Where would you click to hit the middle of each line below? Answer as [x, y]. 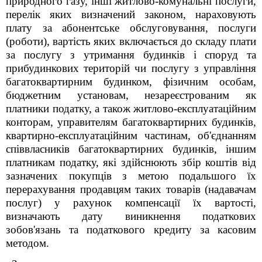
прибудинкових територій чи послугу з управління [131, 68]
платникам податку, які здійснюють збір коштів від [131, 162]
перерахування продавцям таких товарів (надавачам [131, 189]
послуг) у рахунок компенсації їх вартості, [131, 203]
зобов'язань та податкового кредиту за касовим [131, 230]
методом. [27, 243]
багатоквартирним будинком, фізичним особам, [131, 82]
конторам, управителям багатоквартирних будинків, [131, 122]
